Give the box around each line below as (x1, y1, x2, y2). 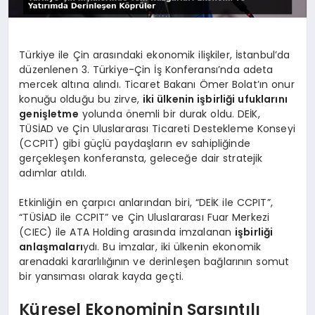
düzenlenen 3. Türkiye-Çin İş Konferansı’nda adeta (19, 62, 274, 77)
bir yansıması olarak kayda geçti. (19, 269, 184, 283)
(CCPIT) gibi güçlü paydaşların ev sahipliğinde (19, 136, 250, 150)
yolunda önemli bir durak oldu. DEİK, (78, 106, 260, 121)
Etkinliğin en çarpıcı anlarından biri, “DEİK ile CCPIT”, (19, 195, 273, 210)
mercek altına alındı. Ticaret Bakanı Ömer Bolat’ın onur (19, 77, 295, 91)
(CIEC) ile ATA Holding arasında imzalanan (19, 224, 236, 239)
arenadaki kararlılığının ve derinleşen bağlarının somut (19, 254, 290, 269)
